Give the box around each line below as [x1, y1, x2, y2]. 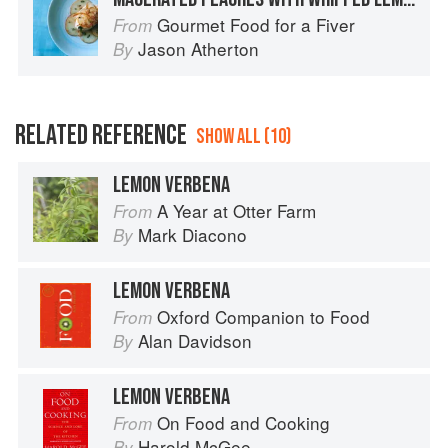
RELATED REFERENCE [15, 119, 187, 153]
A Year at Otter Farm [157, 198, 316, 224]
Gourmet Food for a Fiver [157, 12, 355, 38]
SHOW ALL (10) [196, 124, 291, 150]
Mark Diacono [138, 222, 247, 248]
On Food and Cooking [157, 410, 330, 436]
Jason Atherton [138, 36, 259, 62]
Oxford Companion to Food [157, 304, 370, 330]
